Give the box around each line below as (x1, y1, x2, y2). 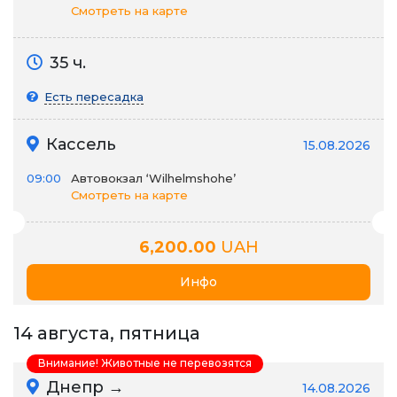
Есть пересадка (44, 90, 144, 104)
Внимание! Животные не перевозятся (38, 356, 252, 370)
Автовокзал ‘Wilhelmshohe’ (71, 171, 236, 185)
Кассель (42, 135, 116, 154)
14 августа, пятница (13, 323, 200, 344)
